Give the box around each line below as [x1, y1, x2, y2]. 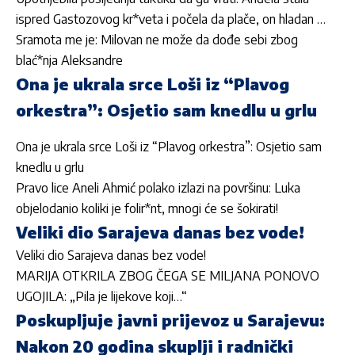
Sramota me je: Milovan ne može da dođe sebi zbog [16, 32, 298, 48]
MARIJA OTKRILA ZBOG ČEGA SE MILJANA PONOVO [16, 267, 319, 284]
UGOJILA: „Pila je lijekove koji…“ [16, 288, 187, 304]
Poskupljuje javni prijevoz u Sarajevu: [16, 309, 325, 330]
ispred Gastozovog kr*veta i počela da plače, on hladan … [16, 11, 326, 28]
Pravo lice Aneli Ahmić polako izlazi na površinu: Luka [16, 179, 300, 196]
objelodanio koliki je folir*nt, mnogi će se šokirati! [16, 200, 278, 216]
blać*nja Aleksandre [16, 52, 123, 69]
